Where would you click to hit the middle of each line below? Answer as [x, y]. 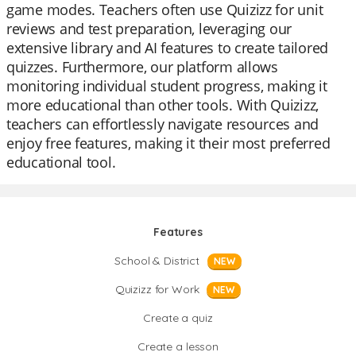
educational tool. [61, 162]
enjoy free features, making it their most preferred [168, 143]
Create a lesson [178, 346]
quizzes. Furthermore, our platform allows [142, 67]
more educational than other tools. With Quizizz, [163, 105]
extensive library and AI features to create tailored [167, 48]
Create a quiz [178, 318]
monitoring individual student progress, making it [167, 86]
